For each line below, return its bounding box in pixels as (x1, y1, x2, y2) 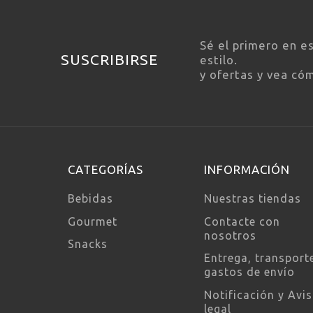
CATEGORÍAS (68, 162, 143, 176)
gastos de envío (204, 265, 295, 279)
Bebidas (68, 191, 113, 205)
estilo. (200, 52, 238, 66)
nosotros (204, 228, 256, 242)
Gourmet (68, 214, 117, 228)
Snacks (68, 238, 108, 251)
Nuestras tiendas (204, 191, 301, 205)
